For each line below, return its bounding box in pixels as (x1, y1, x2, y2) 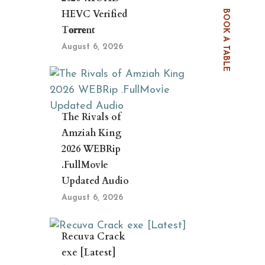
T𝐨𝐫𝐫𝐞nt (61, 24, 95, 37)
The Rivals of (61, 111, 121, 124)
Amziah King (61, 127, 122, 140)
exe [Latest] (61, 246, 116, 260)
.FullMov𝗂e (61, 159, 108, 172)
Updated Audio (61, 174, 129, 188)
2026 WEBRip (61, 143, 121, 156)
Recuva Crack (61, 230, 125, 244)
